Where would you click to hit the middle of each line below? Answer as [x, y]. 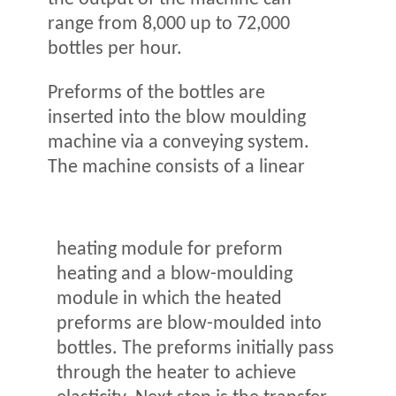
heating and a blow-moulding [175, 274]
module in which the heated [169, 299]
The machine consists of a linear [176, 167]
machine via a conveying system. [179, 142]
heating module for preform [170, 249]
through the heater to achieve [176, 373]
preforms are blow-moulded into [189, 324]
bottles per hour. [115, 49]
